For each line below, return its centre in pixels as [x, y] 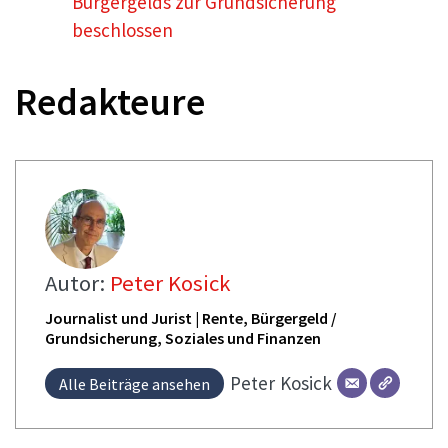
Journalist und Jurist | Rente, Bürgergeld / [190, 318]
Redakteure [110, 101]
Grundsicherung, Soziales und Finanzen [182, 338]
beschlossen [122, 30]
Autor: [77, 283]
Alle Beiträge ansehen [134, 384]
